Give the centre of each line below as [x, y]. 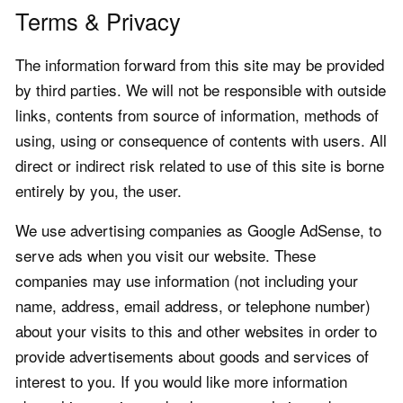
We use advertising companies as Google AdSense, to [198, 230]
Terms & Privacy [98, 21]
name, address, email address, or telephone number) [193, 306]
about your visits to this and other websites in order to [196, 331]
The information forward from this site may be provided [200, 65]
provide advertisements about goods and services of [192, 356]
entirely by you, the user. [99, 191]
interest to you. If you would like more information [181, 381]
